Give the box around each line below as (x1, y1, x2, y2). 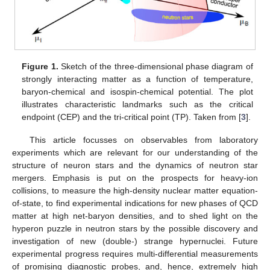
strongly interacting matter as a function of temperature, (22, 74, 253, 84)
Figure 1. (22, 61, 58, 72)
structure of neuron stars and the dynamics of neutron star (12, 160, 258, 171)
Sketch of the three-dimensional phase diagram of (58, 61, 253, 72)
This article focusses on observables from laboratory (29, 135, 258, 145)
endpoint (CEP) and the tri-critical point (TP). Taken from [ (22, 112, 242, 122)
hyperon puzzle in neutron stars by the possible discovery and (12, 224, 258, 234)
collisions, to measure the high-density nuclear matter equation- (12, 186, 258, 196)
